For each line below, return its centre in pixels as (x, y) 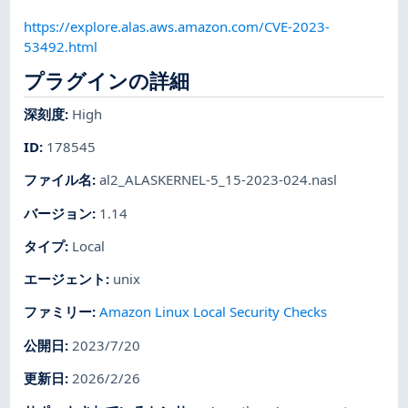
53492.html (61, 46)
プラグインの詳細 (107, 81)
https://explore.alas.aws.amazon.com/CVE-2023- (177, 26)
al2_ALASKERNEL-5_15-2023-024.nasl (219, 180)
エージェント (65, 279)
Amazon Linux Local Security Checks (214, 312)
